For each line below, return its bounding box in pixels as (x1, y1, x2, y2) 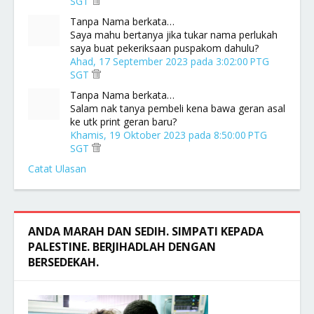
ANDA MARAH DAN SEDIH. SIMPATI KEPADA (28, 224, 264, 239)
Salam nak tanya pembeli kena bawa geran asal (70, 102, 285, 115)
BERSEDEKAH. (28, 254, 99, 270)
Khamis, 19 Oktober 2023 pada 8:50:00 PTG (70, 128, 267, 142)
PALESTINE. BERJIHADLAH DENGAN (28, 239, 216, 254)
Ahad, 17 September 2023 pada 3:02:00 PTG (70, 55, 269, 68)
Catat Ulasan (28, 162, 86, 175)
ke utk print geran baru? (70, 115, 177, 128)
